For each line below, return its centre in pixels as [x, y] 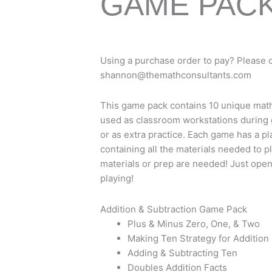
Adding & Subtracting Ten [182, 253]
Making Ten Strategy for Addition [198, 238]
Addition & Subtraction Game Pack [174, 209]
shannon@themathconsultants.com [176, 75]
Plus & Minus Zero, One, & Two [194, 223]
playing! [117, 178]
